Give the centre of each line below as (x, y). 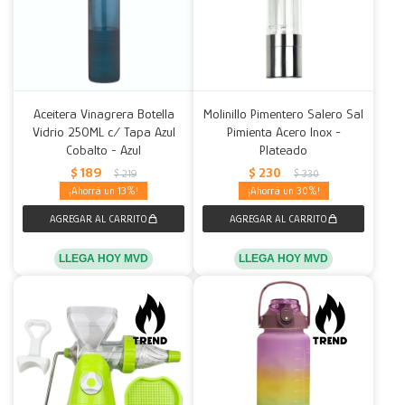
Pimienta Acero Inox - (283, 132)
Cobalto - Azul (104, 150)
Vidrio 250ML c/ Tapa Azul (104, 132)
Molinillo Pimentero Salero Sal (283, 113)
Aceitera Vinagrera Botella (104, 113)
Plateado (283, 150)
